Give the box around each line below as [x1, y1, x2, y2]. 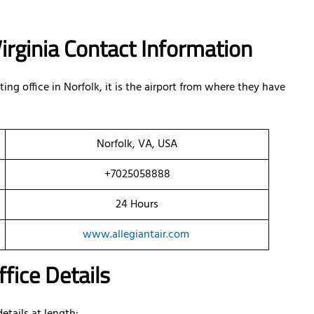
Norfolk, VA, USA [97, 135, 177, 154]
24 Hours [116, 196, 158, 214]
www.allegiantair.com [82, 226, 189, 245]
